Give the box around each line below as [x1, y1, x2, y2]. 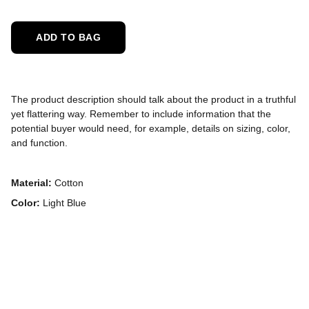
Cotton [54, 177, 83, 188]
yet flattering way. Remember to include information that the [11, 108, 271, 119]
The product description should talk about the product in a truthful [11, 93, 296, 105]
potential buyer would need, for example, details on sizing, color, [11, 122, 290, 134]
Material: [11, 177, 54, 188]
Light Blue [40, 197, 86, 208]
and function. [11, 137, 68, 148]
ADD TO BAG [36, 31, 101, 43]
